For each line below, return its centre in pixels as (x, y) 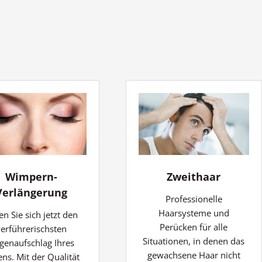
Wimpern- (32, 177)
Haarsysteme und (194, 213)
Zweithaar (194, 177)
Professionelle (194, 199)
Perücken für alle (194, 227)
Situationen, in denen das (194, 241)
